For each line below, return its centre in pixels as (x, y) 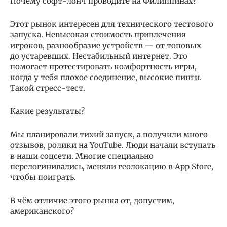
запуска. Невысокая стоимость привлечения (98, 34)
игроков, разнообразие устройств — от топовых (106, 45)
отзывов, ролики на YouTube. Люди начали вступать (113, 145)
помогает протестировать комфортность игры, (103, 66)
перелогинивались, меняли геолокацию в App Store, (112, 166)
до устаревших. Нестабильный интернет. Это (99, 56)
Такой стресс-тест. (49, 88)
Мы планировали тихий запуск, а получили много (109, 134)
